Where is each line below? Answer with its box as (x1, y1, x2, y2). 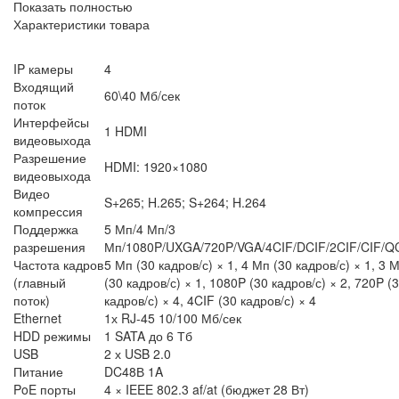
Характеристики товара (13, 15, 150, 34)
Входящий (13, 77, 74, 96)
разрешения (13, 238, 85, 256)
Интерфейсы (13, 113, 89, 132)
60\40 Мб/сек (104, 86, 180, 105)
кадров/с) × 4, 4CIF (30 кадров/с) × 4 (104, 291, 316, 310)
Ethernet (13, 309, 61, 328)
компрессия (13, 202, 83, 221)
